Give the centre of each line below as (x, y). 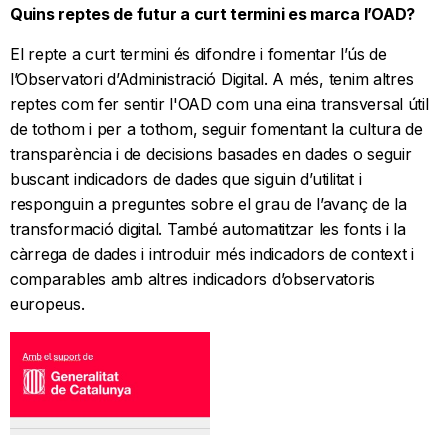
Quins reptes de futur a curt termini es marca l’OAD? (212, 14)
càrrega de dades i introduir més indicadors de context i (212, 254)
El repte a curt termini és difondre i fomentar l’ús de (198, 54)
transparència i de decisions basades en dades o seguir (211, 154)
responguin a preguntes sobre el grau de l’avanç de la (208, 204)
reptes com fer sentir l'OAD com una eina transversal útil (219, 104)
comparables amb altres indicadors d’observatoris (193, 279)
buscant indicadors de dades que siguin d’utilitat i (186, 179)
